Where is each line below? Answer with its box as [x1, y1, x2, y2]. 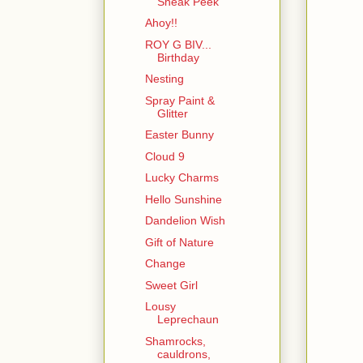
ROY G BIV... [144, 37, 211, 51]
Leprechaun [156, 313, 219, 327]
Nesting [144, 72, 184, 86]
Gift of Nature [144, 235, 214, 249]
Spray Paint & [144, 93, 215, 107]
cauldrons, [156, 347, 211, 361]
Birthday [156, 50, 199, 64]
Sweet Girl [144, 278, 198, 292]
